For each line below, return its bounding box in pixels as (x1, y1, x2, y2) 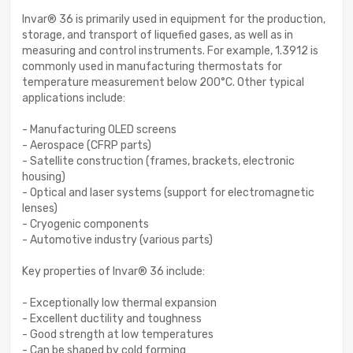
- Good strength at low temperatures (22, 328, 214, 342)
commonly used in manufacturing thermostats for (22, 60, 282, 74)
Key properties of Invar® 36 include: (22, 265, 205, 279)
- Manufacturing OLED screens (22, 123, 176, 137)
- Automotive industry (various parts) (22, 233, 213, 247)
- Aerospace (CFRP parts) (22, 139, 151, 153)
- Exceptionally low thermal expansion (22, 296, 217, 310)
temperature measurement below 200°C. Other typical (22, 76, 304, 90)
